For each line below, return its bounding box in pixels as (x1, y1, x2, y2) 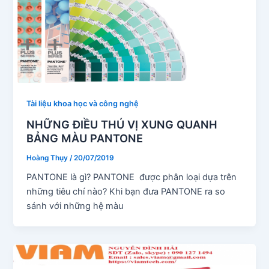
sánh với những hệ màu (26, 201, 124, 212)
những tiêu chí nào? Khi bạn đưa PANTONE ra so (26, 186, 226, 198)
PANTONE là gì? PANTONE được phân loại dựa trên (26, 172, 237, 183)
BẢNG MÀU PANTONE (26, 131, 144, 145)
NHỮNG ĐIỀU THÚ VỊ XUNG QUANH (26, 117, 218, 131)
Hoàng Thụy (26, 153, 70, 162)
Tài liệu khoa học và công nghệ (26, 99, 139, 109)
